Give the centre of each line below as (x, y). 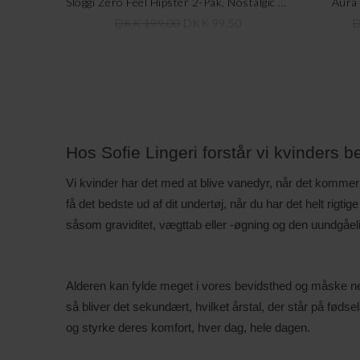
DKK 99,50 (213, 23)
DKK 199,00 (147, 23)
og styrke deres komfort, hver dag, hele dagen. (188, 328)
